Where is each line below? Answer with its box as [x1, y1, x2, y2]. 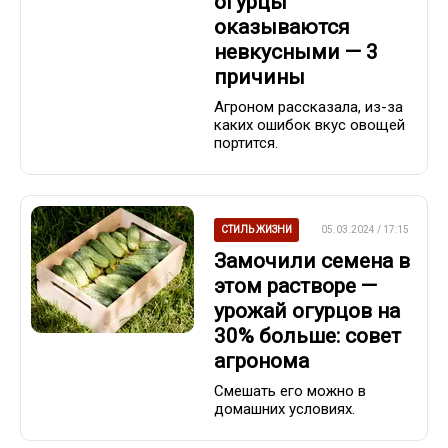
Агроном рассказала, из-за [214, 98, 403, 117]
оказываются [214, 14, 350, 39]
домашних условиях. [214, 400, 355, 419]
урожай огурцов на [214, 298, 400, 323]
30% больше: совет [214, 323, 401, 348]
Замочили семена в [214, 248, 410, 273]
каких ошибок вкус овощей [214, 116, 405, 135]
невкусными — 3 [214, 39, 378, 64]
